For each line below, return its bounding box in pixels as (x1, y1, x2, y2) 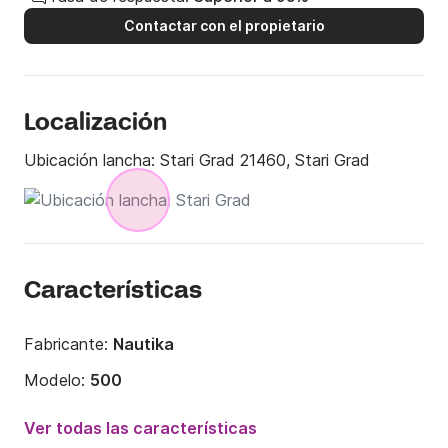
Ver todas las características (24, 418, 257, 439)
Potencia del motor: (24, 406, 177, 427)
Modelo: (24, 370, 90, 391)
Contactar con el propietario (123, 17, 325, 35)
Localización (24, 108, 167, 140)
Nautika (113, 334, 174, 355)
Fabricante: (24, 334, 113, 355)
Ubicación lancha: (24, 150, 160, 171)
